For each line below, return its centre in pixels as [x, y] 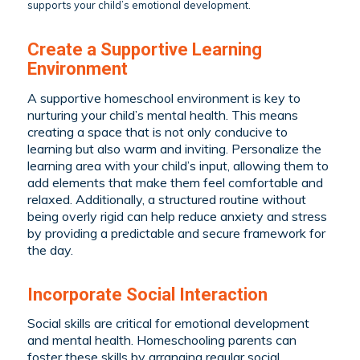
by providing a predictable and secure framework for [176, 233]
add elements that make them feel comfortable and [175, 182]
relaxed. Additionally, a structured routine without [166, 199]
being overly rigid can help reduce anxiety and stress [177, 216]
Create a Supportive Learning [144, 50]
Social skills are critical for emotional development [168, 323]
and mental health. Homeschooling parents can [162, 340]
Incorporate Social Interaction [147, 294]
